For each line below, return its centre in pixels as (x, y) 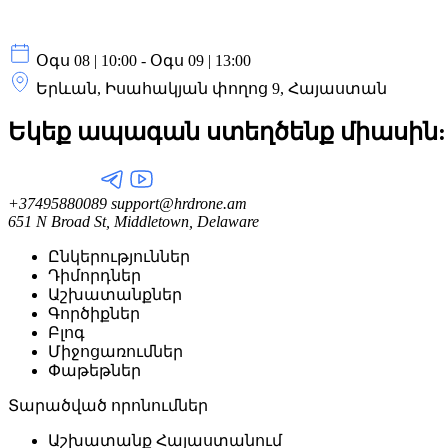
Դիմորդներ (94, 276)
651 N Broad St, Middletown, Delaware (133, 222)
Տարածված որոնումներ (108, 406)
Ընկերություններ (119, 257)
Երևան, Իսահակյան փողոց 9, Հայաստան (211, 89)
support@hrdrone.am (177, 204)
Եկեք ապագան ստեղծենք (174, 132)
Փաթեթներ (94, 371)
